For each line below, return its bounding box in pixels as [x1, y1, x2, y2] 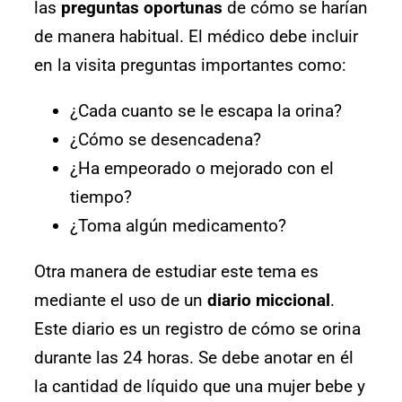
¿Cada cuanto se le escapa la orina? [70, 100, 342, 121]
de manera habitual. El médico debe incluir [34, 25, 358, 47]
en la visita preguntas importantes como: [34, 54, 346, 75]
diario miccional [207, 289, 330, 310]
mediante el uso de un [34, 289, 207, 310]
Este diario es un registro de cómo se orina [34, 318, 361, 339]
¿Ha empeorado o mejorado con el [70, 157, 334, 179]
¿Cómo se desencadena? [70, 128, 261, 150]
